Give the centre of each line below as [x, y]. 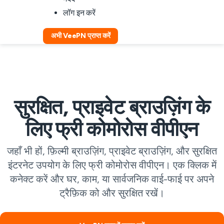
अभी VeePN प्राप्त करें [81, 36]
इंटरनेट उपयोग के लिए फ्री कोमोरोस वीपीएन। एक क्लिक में [112, 165]
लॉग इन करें [79, 13]
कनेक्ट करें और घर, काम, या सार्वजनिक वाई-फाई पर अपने [112, 179]
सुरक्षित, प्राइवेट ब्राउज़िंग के [112, 107]
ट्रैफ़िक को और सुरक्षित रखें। [112, 193]
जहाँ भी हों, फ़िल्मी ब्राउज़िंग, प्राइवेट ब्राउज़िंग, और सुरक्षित [112, 151]
